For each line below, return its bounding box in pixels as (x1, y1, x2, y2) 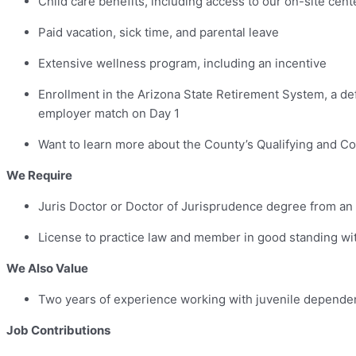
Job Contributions (6, 323, 110, 339)
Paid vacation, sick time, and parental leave (38, 25, 279, 41)
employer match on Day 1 (38, 106, 180, 122)
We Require (6, 168, 72, 184)
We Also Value (6, 261, 88, 277)
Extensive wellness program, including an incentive (38, 56, 327, 72)
